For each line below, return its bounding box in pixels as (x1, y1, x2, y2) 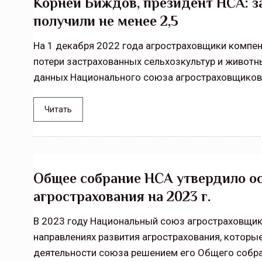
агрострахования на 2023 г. (33, 188, 211, 204)
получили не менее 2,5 (33, 13, 178, 29)
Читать (44, 105, 72, 114)
